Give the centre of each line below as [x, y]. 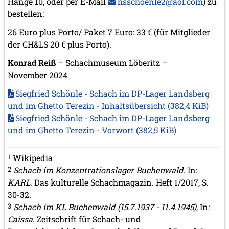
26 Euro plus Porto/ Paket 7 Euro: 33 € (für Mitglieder [109, 32]
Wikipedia [32, 158]
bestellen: [26, 14]
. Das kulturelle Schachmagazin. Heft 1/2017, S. [119, 182]
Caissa [20, 219]
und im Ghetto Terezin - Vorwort [72, 130]
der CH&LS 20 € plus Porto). [60, 44]
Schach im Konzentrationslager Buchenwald [98, 170]
